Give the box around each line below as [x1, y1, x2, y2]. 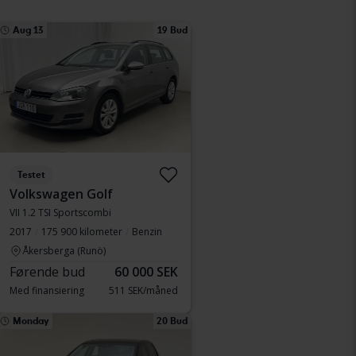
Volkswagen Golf [10, 185, 113, 203]
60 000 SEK [114, 263, 178, 281]
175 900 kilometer [41, 225, 122, 238]
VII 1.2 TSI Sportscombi [10, 206, 111, 219]
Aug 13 [13, 25, 44, 36]
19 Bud [157, 25, 188, 36]
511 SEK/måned [109, 284, 178, 297]
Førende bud [10, 263, 85, 281]
